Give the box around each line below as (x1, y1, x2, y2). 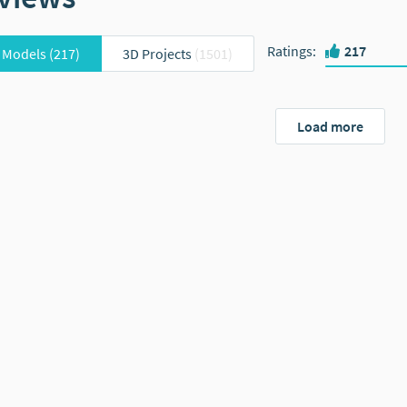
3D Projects (123, 44, 192, 63)
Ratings (267, 41, 313, 60)
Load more (297, 116, 363, 135)
